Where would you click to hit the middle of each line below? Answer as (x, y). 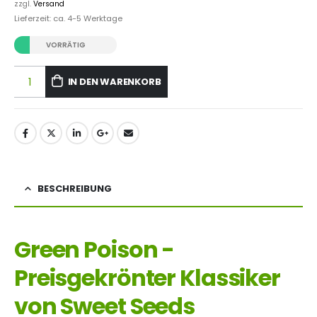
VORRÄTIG (65, 45)
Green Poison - (94, 249)
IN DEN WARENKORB (114, 81)
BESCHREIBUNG (75, 188)
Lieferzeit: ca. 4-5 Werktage (68, 19)
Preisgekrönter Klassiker (147, 277)
